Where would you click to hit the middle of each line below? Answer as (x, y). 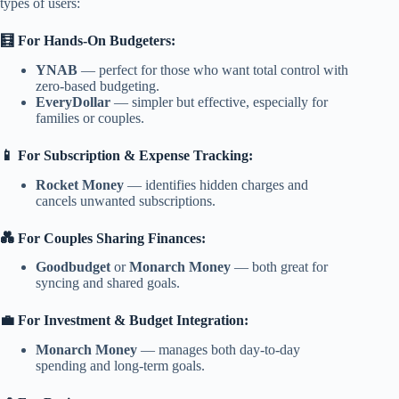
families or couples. (90, 118)
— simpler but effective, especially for (219, 102)
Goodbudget (73, 267)
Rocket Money (80, 184)
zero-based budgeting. (98, 85)
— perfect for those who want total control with (213, 69)
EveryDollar (73, 102)
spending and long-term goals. (120, 366)
